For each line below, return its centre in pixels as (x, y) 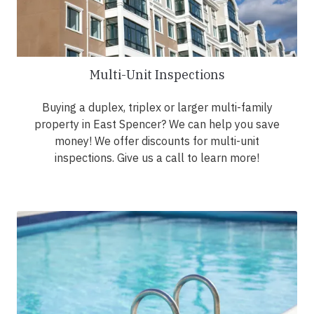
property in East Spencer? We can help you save (157, 124)
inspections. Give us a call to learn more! (157, 158)
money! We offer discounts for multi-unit (157, 141)
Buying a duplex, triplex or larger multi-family (157, 108)
